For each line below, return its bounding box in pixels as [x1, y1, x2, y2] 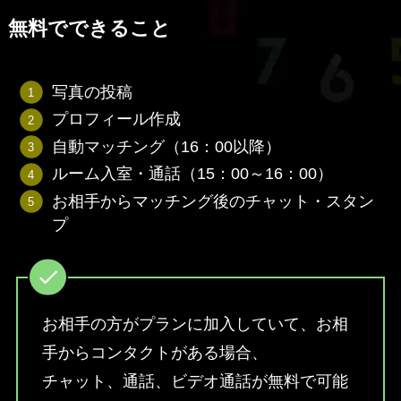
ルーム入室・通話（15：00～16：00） [52, 165, 334, 183]
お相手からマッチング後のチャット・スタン [52, 192, 375, 210]
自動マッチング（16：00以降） [52, 137, 282, 156]
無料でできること [7, 17, 171, 39]
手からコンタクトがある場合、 [41, 344, 268, 363]
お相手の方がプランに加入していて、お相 [41, 315, 348, 334]
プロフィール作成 [52, 110, 182, 129]
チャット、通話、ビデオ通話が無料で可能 [41, 372, 348, 391]
